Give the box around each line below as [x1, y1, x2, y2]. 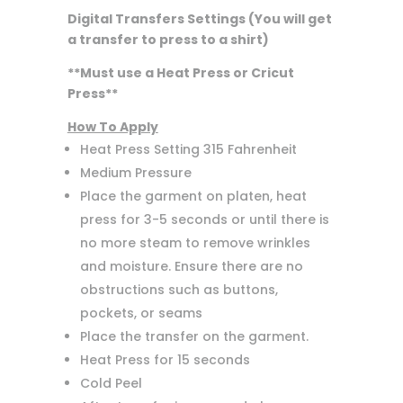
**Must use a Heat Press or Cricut [67, 64, 294, 83]
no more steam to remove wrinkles [79, 234, 310, 253]
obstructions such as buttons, [79, 281, 278, 300]
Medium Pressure [79, 164, 192, 183]
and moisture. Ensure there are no [79, 257, 303, 276]
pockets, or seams [79, 304, 202, 323]
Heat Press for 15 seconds [79, 351, 250, 370]
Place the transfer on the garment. [79, 327, 309, 346]
